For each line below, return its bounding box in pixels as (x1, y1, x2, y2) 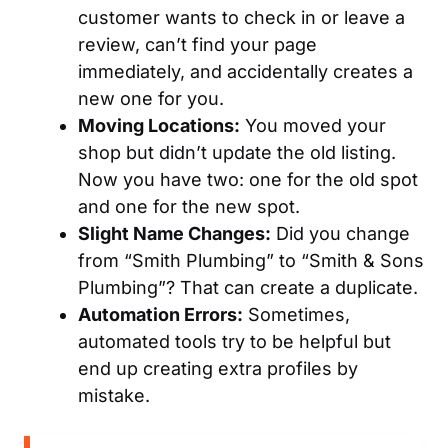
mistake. (78, 384, 150, 406)
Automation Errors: (78, 303, 243, 325)
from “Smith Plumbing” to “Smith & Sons (78, 249, 424, 271)
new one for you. (78, 87, 224, 109)
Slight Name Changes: (78, 222, 271, 244)
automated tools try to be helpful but (78, 330, 391, 352)
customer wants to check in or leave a (78, 6, 405, 28)
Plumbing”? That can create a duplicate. (78, 276, 418, 298)
